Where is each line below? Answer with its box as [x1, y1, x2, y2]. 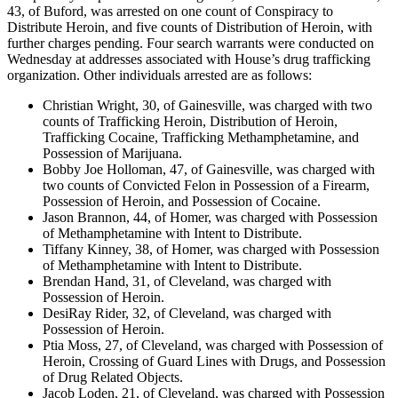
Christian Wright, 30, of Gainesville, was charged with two [43, 98, 372, 114]
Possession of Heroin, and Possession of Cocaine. [43, 194, 321, 210]
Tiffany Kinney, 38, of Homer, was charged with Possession [43, 242, 379, 258]
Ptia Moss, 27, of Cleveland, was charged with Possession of [43, 338, 383, 354]
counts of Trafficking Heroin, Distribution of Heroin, [43, 114, 338, 130]
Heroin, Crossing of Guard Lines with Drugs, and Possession [43, 354, 386, 370]
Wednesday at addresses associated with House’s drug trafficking [7, 52, 370, 68]
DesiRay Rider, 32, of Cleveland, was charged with [43, 306, 331, 322]
